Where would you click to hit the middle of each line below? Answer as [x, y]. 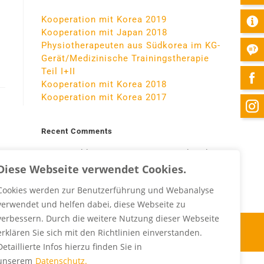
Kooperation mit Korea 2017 [104, 97]
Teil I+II [58, 71]
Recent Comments [77, 131]
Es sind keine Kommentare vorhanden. [136, 153]
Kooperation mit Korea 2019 [104, 19]
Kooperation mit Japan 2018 [104, 32]
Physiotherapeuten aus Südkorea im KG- [131, 45]
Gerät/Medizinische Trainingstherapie [125, 58]
